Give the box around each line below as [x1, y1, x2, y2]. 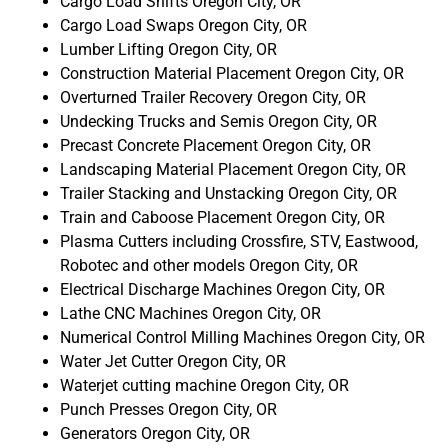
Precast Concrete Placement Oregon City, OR [60, 136, 371, 156]
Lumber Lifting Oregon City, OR [60, 40, 277, 60]
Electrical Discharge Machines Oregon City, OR [60, 280, 385, 300]
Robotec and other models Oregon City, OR [60, 256, 358, 276]
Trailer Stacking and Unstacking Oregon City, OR [60, 184, 397, 204]
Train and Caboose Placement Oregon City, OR [60, 208, 385, 228]
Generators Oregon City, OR [60, 424, 250, 444]
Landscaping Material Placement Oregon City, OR [60, 160, 406, 180]
